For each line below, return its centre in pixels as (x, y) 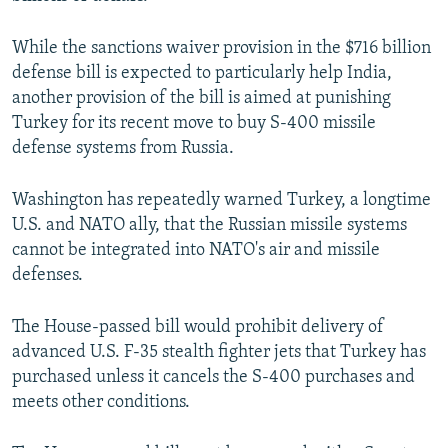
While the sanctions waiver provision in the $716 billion (221, 49)
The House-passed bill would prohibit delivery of (198, 328)
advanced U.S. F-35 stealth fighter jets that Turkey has (219, 353)
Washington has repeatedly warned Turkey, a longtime (221, 201)
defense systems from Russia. (123, 149)
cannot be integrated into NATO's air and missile (196, 251)
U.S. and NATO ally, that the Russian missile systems (209, 226)
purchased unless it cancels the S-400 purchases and (213, 378)
